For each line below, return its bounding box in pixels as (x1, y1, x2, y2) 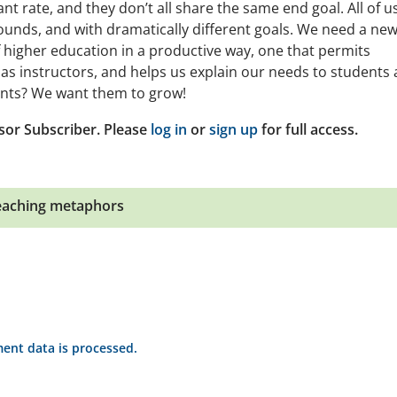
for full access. (258, 120, 358, 139)
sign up (209, 120, 258, 139)
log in (151, 120, 187, 139)
